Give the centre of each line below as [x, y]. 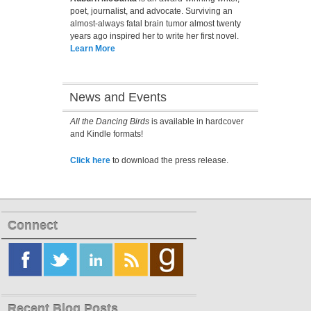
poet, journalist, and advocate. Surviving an [151, 11]
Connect [33, 226]
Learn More [92, 48]
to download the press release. [169, 160]
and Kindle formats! [106, 134]
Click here [90, 160]
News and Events [118, 98]
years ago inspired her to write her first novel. [154, 36]
